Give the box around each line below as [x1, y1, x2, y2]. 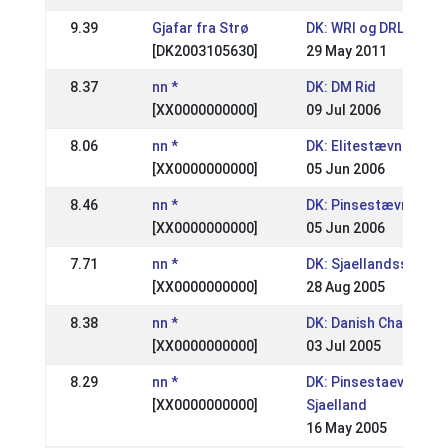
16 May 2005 [305, 420, 387, 436]
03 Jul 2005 [305, 338, 381, 354]
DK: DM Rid [305, 79, 376, 95]
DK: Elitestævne [305, 138, 410, 154]
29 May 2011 [305, 43, 387, 59]
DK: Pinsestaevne [305, 374, 420, 390]
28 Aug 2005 [305, 279, 385, 295]
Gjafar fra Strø [151, 20, 249, 36]
